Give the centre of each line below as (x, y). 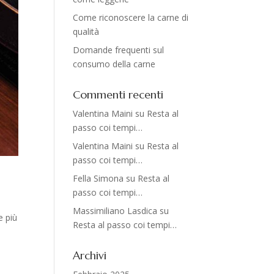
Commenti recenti (118, 94)
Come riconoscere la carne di (131, 17)
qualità (86, 31)
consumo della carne (114, 64)
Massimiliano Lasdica (115, 211)
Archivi (90, 255)
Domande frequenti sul (119, 50)
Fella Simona (98, 178)
